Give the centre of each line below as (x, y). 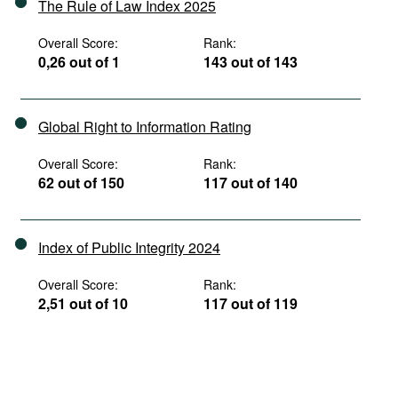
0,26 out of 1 (79, 62)
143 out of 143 (251, 62)
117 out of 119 (251, 303)
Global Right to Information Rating (145, 127)
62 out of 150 (81, 183)
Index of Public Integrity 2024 (129, 247)
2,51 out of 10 (83, 303)
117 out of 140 (251, 183)
